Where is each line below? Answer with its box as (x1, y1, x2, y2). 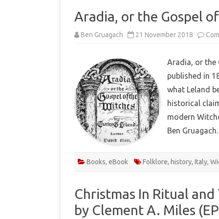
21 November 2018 (135, 30, 193, 39)
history (171, 157, 192, 166)
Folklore (143, 157, 168, 166)
